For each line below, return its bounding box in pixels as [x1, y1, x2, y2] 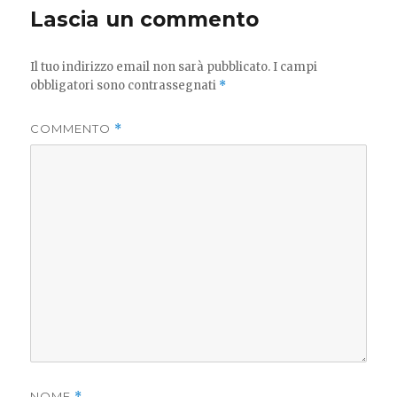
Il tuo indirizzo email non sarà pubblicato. [30, 59, 271, 75]
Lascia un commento [30, 7, 260, 33]
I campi [273, 59, 318, 75]
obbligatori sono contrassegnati [30, 78, 220, 94]
